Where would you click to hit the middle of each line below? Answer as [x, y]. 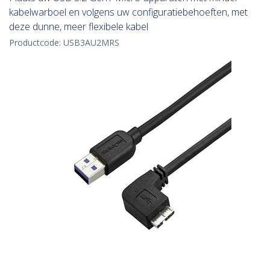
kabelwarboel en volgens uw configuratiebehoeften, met [128, 12]
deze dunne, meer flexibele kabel [79, 27]
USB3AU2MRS [91, 43]
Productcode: [36, 43]
